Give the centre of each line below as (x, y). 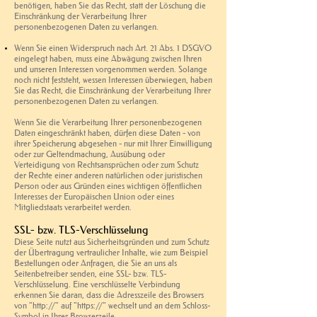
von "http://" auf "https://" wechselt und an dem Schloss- (112, 305)
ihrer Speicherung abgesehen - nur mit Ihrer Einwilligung (113, 143)
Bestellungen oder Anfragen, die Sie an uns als (96, 263)
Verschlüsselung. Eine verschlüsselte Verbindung (97, 284)
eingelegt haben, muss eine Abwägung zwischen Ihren (108, 58)
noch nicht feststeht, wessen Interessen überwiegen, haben (113, 79)
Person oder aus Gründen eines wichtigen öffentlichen (108, 185)
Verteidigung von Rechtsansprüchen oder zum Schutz (106, 164)
